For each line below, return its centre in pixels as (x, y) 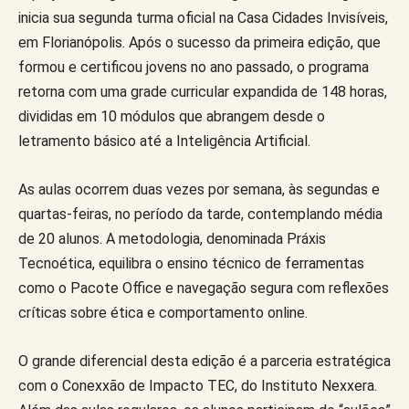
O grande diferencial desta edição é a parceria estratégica (204, 361)
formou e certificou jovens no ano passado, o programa (194, 67)
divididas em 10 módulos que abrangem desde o (172, 116)
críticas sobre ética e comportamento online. (163, 312)
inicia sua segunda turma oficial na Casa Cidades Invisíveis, (203, 17)
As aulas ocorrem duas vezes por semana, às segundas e (199, 189)
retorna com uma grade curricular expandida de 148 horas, (203, 91)
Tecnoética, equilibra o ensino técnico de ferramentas (191, 263)
